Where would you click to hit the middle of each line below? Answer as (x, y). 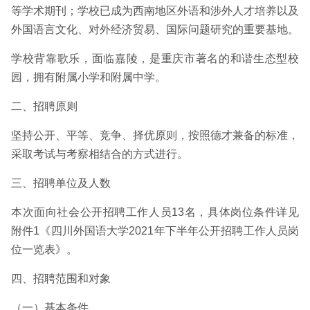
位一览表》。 (44, 249)
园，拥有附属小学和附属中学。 (89, 77)
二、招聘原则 (44, 106)
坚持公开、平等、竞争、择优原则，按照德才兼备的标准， (155, 135)
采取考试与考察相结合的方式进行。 (100, 154)
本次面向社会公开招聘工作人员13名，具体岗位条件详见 (155, 212)
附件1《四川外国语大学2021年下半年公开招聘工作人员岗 (155, 231)
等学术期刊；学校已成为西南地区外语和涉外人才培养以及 (155, 11)
